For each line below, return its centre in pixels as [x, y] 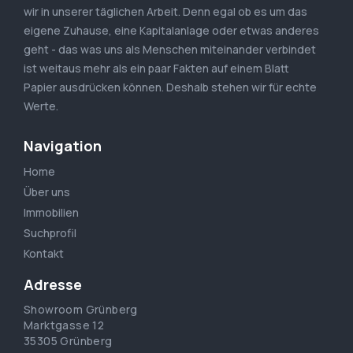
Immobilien [51, 212]
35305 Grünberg [68, 340]
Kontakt [44, 253]
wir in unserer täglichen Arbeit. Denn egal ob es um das [165, 11]
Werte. [41, 106]
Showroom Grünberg [81, 309]
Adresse [53, 284]
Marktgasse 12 [64, 325]
